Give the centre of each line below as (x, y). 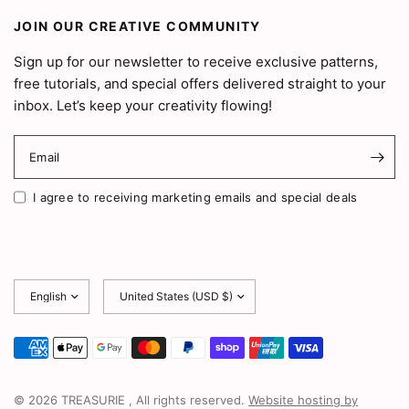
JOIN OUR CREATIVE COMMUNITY (137, 26)
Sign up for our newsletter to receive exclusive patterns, (196, 62)
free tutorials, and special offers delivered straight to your (200, 84)
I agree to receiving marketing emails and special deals (195, 198)
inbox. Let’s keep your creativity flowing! (143, 106)
